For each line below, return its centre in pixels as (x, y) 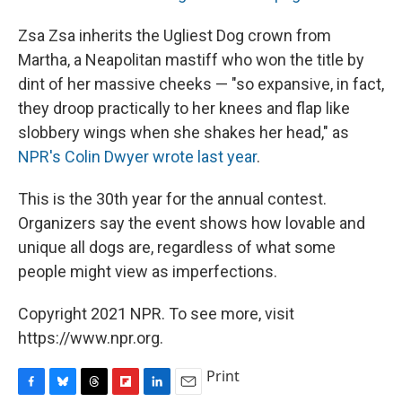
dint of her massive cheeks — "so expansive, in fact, (201, 84)
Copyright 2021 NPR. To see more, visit (156, 314)
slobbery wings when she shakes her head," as (184, 133)
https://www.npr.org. (91, 338)
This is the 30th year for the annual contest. (172, 199)
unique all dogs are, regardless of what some (177, 248)
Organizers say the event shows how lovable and (192, 223)
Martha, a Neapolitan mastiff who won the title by (191, 60)
